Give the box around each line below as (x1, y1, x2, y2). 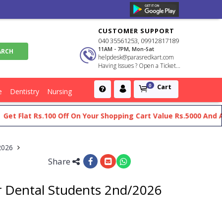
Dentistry (10, 87, 39, 96)
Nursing (47, 87, 72, 96)
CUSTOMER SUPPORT (98, 26, 175, 35)
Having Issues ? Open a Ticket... (98, 61, 181, 70)
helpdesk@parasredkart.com (98, 53, 174, 61)
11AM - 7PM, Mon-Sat (98, 46, 155, 53)
